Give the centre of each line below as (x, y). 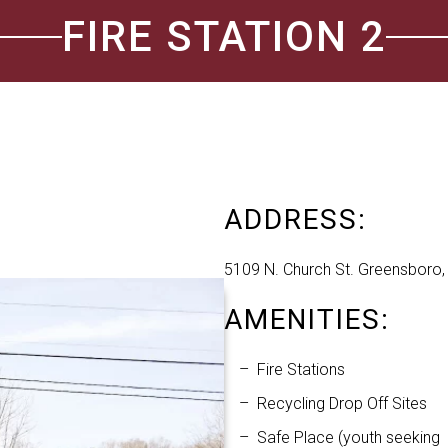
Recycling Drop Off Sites (342, 403)
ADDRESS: (295, 219)
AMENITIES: (307, 319)
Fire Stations (301, 369)
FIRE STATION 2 (224, 36)
